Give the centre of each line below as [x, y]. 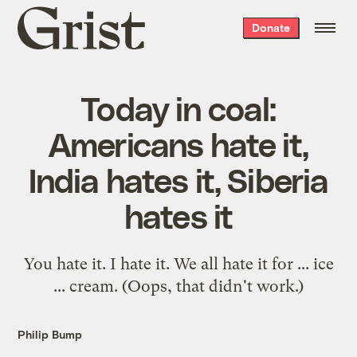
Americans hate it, [178, 143]
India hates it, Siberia [178, 179]
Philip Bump [50, 334]
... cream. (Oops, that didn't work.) [178, 286]
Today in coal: [178, 107]
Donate [271, 27]
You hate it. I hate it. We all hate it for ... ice [178, 263]
